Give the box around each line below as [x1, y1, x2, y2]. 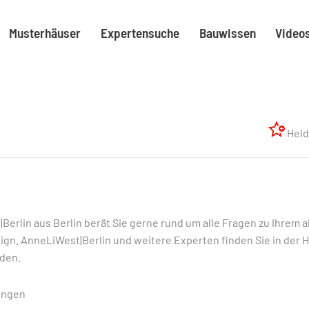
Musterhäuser [9, 24, 81, 41]
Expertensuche [100, 24, 179, 41]
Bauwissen [199, 24, 256, 41]
